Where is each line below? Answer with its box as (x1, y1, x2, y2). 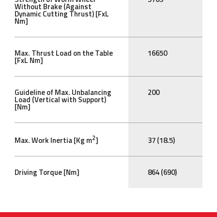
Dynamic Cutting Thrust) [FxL (15, 8, 109, 20)
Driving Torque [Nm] (15, 167, 79, 178)
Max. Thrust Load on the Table (15, 47, 113, 59)
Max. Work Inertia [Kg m (15, 135, 92, 146)
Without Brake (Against (15, 1, 92, 13)
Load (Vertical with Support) (15, 94, 106, 106)
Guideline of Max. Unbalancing (15, 87, 111, 98)
